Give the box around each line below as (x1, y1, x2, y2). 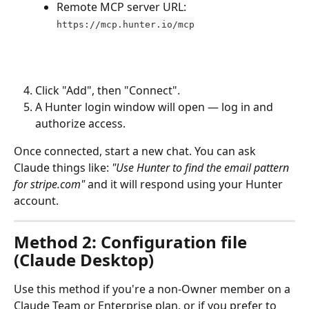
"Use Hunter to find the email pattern (112, 160, 292, 176)
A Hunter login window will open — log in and (35, 99, 276, 115)
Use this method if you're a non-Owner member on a (14, 281, 293, 297)
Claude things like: (14, 160, 112, 176)
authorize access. (35, 116, 126, 132)
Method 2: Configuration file (14, 230, 251, 254)
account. (14, 193, 59, 209)
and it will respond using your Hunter (85, 177, 286, 192)
